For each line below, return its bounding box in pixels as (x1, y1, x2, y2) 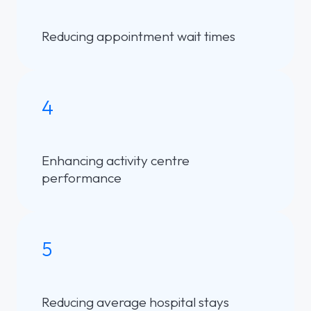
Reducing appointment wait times (42, 27, 235, 44)
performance (42, 169, 121, 186)
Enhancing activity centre (42, 151, 190, 169)
